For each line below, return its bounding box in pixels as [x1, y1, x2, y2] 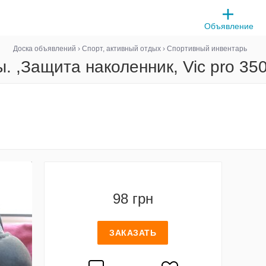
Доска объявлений [13, 45, 76, 53]
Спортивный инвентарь [167, 45, 247, 53]
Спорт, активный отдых [82, 45, 161, 53]
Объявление [204, 21, 254, 31]
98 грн [112, 191, 153, 207]
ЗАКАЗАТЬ [109, 228, 157, 237]
